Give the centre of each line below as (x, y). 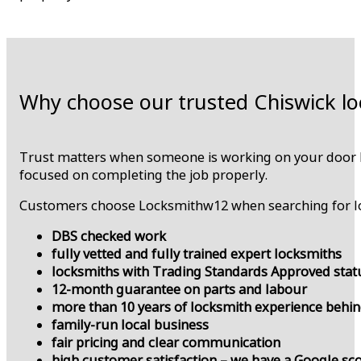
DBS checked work (109, 237)
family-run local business (130, 325)
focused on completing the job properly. (143, 174)
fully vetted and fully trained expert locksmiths (197, 254)
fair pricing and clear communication (166, 343)
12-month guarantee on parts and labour (179, 290)
